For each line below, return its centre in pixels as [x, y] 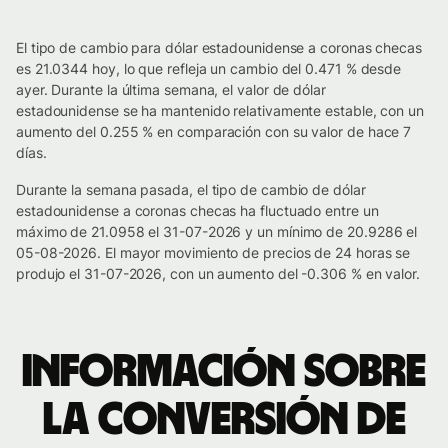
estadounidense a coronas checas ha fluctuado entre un [197, 210]
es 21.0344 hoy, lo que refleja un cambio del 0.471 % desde [209, 68]
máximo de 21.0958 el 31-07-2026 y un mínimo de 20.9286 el [217, 231]
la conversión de [224, 420]
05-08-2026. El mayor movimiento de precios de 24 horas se [213, 252]
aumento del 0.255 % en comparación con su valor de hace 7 [214, 131]
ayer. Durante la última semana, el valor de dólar [171, 89]
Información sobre [224, 372]
